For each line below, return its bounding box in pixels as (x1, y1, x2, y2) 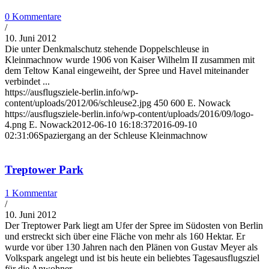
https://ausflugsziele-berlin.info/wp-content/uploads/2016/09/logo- (5, 109, 253, 119)
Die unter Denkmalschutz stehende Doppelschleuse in (5, 44, 209, 55)
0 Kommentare (5, 11, 61, 22)
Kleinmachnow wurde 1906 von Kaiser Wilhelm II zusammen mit (5, 55, 255, 65)
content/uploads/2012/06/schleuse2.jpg (5, 98, 151, 109)
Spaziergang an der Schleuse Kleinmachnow (38, 130, 208, 141)
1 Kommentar (5, 187, 57, 198)
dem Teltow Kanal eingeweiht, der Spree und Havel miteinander (5, 65, 249, 76)
